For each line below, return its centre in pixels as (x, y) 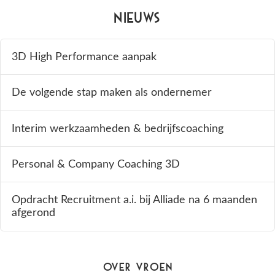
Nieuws (137, 19)
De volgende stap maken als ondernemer (112, 93)
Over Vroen (137, 268)
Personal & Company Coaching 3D (96, 165)
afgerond (34, 213)
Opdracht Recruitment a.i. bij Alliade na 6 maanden (135, 200)
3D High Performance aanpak (84, 56)
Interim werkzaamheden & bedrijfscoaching (118, 128)
